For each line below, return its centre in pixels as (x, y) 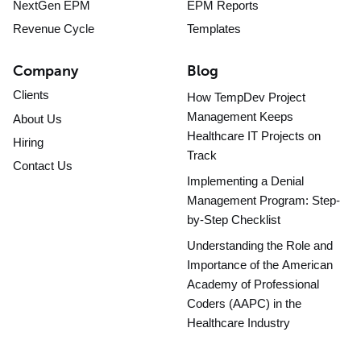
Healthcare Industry (239, 323)
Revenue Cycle (54, 29)
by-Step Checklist (234, 220)
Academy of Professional (253, 284)
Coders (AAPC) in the (244, 304)
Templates (214, 29)
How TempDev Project (246, 98)
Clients (31, 95)
